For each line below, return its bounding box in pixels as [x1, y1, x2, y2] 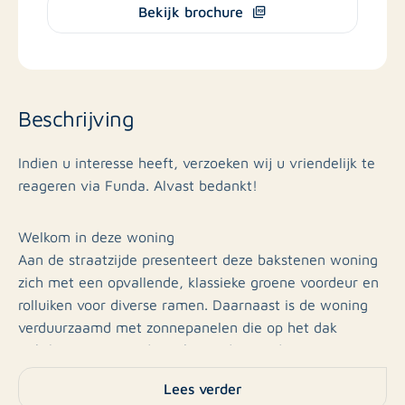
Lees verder [164, 379, 241, 398]
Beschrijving [18, 103, 135, 131]
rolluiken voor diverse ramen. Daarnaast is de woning [18, 295, 368, 313]
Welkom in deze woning [18, 227, 174, 245]
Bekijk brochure [138, 2, 243, 21]
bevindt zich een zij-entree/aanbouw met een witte [18, 363, 357, 381]
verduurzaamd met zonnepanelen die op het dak [18, 317, 337, 335]
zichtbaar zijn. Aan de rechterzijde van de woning [18, 340, 343, 358]
